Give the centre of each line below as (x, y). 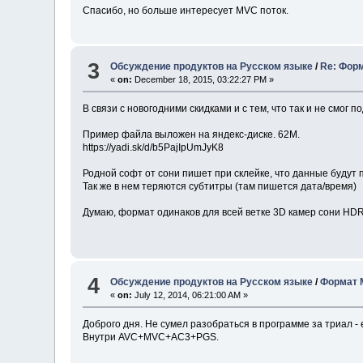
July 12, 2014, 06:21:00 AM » (190, 295)
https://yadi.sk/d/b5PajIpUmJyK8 (154, 148)
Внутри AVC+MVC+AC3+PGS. (151, 337)
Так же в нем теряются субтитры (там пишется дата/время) (220, 187)
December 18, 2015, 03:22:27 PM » (203, 80)
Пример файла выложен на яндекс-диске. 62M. (192, 135)
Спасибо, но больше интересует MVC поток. (187, 10)
